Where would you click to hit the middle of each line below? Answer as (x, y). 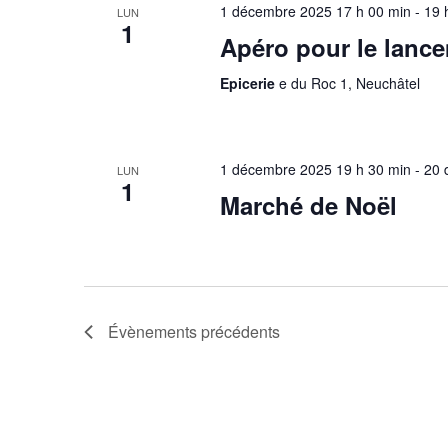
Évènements (152, 332)
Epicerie (249, 83)
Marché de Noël (308, 205)
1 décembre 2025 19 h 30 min (315, 169)
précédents (238, 332)
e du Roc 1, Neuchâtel (349, 83)
